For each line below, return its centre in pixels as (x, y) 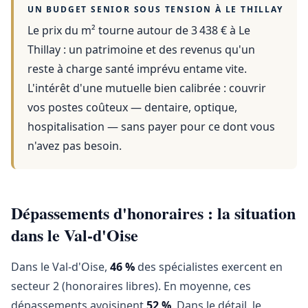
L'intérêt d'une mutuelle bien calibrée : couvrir (147, 88)
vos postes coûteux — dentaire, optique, (132, 107)
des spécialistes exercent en (209, 267)
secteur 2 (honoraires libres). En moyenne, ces (131, 286)
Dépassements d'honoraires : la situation (153, 213)
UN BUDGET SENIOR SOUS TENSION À (126, 9)
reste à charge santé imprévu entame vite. (137, 69)
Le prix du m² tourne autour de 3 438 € (127, 30)
